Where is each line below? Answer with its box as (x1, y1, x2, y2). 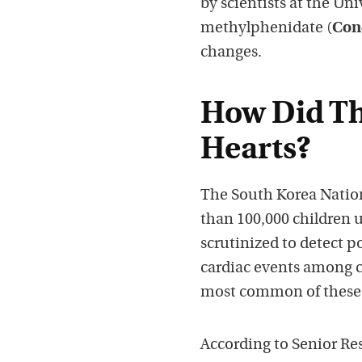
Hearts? (200, 135, 310, 167)
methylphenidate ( (200, 21, 332, 37)
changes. (200, 45, 262, 61)
